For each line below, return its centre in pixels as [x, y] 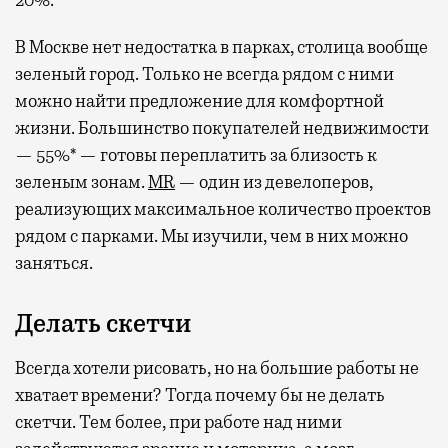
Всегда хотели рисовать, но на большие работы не [217, 367]
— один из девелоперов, [274, 181]
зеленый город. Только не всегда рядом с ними [204, 73]
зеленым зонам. [81, 181]
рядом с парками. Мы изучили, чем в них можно [211, 235]
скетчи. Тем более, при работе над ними [178, 421]
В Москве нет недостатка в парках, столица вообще [221, 46]
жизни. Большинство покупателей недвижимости [222, 127]
